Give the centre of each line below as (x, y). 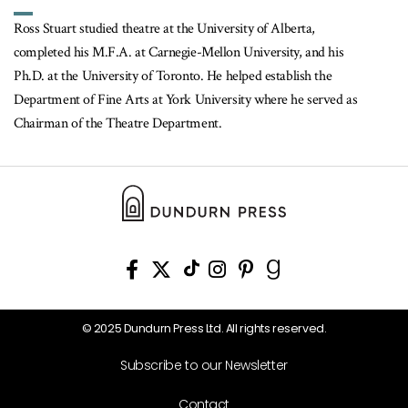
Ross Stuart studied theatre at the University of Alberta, (165, 28)
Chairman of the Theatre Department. (118, 123)
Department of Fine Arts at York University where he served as (186, 99)
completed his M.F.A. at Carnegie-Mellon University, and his (179, 52)
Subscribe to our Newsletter (204, 365)
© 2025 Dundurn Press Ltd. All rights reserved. (204, 328)
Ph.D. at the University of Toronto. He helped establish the (173, 76)
